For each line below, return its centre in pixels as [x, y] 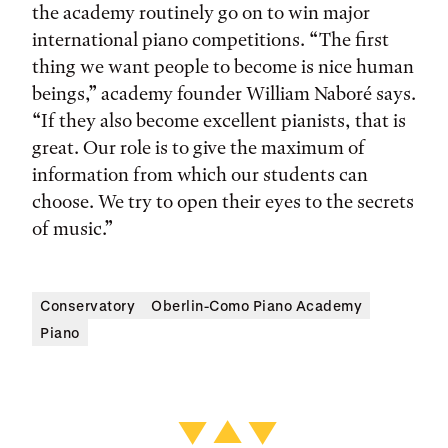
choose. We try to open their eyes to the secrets [223, 201]
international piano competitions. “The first [210, 39]
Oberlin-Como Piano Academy [256, 305]
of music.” [72, 228]
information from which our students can [200, 174]
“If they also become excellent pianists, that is [219, 120]
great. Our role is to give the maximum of [198, 147]
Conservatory [87, 305]
